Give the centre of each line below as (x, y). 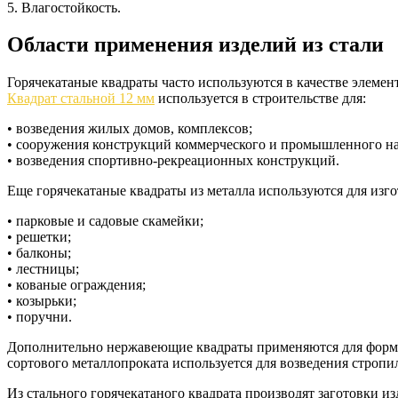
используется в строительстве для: (260, 99)
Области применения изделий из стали (195, 45)
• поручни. (40, 317)
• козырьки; (42, 301)
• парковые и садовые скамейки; (105, 221)
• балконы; (39, 253)
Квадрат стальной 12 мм (81, 99)
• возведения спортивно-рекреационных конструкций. (173, 161)
